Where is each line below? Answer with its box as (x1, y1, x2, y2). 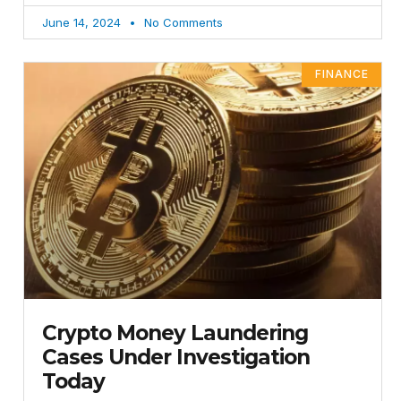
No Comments (141, 15, 223, 30)
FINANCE (314, 67, 369, 81)
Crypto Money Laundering (42, 320, 308, 346)
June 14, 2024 (42, 15, 124, 30)
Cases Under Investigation (42, 344, 310, 370)
